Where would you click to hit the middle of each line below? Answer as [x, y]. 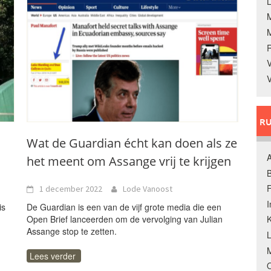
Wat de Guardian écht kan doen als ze [132, 143]
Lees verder [53, 256]
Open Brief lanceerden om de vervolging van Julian [125, 219]
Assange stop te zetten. [72, 231]
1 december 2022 [71, 189]
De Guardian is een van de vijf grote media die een [124, 207]
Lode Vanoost [148, 189]
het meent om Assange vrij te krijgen [129, 161]
